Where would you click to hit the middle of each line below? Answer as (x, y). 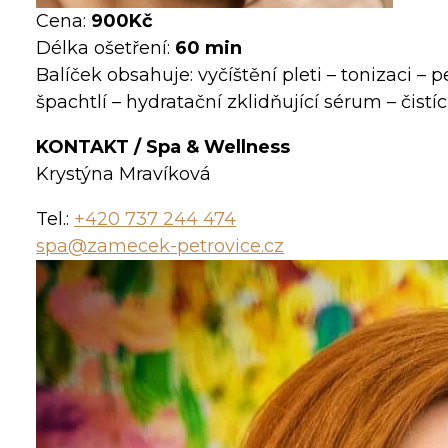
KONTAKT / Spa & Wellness (163, 147)
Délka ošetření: (105, 48)
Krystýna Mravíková (123, 174)
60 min (208, 48)
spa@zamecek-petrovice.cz (160, 246)
